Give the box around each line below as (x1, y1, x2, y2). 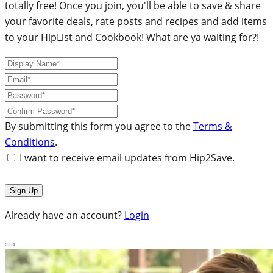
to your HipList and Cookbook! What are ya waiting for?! (5, 30, 259, 44)
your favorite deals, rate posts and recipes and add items (5, 14, 267, 28)
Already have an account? (5, 208, 124, 222)
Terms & (193, 119, 232, 133)
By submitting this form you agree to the (5, 119, 193, 133)
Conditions (5, 135, 55, 149)
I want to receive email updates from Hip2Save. (19, 151, 235, 165)
